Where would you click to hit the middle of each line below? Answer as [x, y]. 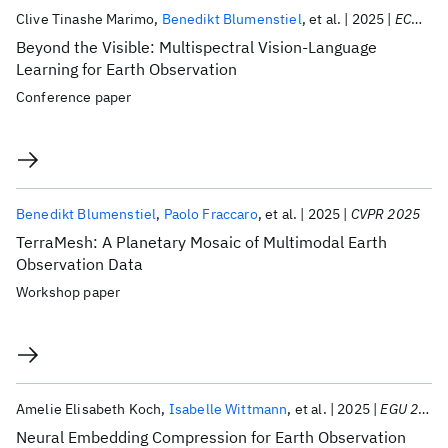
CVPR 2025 [385, 214]
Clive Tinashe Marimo [85, 19]
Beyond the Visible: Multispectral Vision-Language [196, 47]
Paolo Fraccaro [210, 214]
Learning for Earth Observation [126, 69]
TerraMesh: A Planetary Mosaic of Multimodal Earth [201, 242]
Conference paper [74, 97]
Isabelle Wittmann [228, 409]
